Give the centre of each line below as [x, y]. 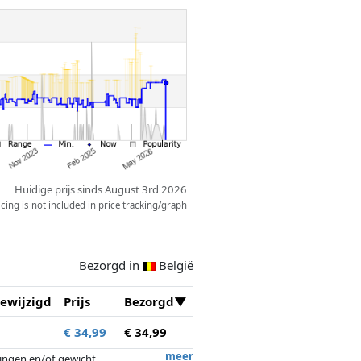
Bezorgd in [111, 265]
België [176, 265]
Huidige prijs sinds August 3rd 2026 [101, 190]
